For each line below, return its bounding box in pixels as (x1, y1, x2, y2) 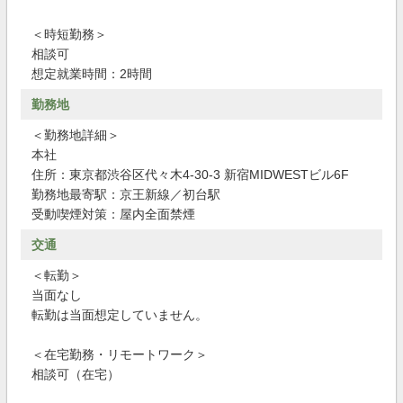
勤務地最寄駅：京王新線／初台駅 (31, 187, 220, 201)
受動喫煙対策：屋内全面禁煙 (31, 207, 195, 221)
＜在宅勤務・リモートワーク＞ (31, 347, 208, 362)
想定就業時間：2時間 (31, 67, 152, 81)
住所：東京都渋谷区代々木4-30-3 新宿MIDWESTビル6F (31, 167, 349, 182)
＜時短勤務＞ (31, 27, 107, 41)
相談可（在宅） (31, 367, 120, 381)
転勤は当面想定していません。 (31, 308, 208, 322)
